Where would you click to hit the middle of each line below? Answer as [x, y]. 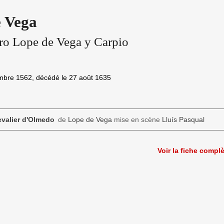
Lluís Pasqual [183, 120]
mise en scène [137, 120]
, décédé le [50, 77]
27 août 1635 [90, 77]
